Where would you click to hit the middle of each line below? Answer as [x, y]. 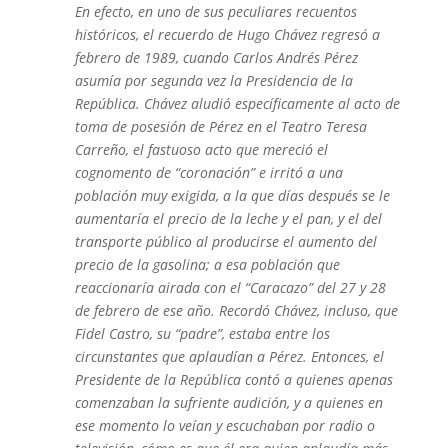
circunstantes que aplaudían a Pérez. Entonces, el [229, 356]
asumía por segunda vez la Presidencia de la [213, 80]
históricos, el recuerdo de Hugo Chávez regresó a [227, 34]
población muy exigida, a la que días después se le [232, 195]
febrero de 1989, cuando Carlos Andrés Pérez [216, 57]
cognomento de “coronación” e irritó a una [208, 172]
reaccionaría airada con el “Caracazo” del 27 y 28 [230, 287]
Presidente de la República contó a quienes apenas [233, 379]
